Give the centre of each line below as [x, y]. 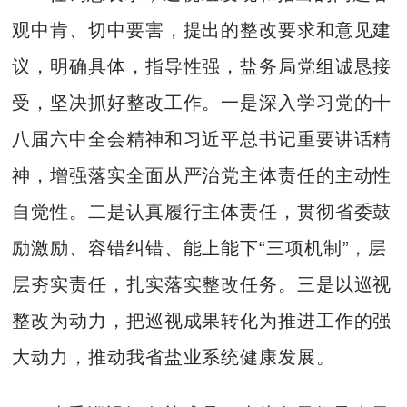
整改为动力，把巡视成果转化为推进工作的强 [202, 321]
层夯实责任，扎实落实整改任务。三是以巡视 [202, 285]
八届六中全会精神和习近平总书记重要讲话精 [202, 139]
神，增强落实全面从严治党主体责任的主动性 [202, 176]
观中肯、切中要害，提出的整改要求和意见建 [202, 30]
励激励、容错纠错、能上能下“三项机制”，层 [200, 248]
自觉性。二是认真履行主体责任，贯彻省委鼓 [202, 212]
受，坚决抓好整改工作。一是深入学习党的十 [202, 103]
